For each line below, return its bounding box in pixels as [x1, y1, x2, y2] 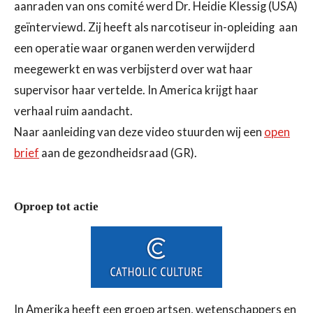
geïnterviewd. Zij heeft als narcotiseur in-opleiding [14, 20, 277, 35]
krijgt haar [205, 83, 259, 98]
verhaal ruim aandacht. [14, 104, 133, 119]
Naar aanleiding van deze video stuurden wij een [14, 125, 264, 140]
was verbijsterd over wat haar [97, 62, 253, 77]
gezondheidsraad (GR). [78, 146, 197, 161]
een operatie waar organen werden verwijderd [14, 41, 255, 56]
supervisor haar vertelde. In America [14, 83, 205, 98]
